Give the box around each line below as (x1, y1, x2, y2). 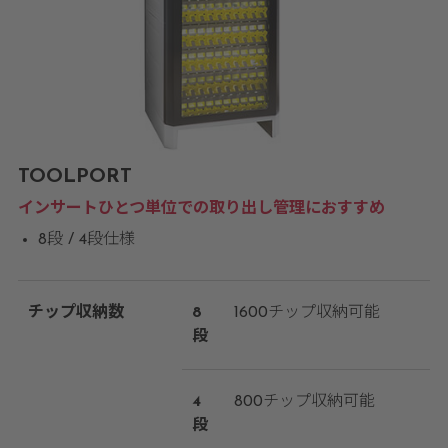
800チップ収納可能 (233, 394, 375, 411)
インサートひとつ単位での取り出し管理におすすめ (17, 201, 385, 218)
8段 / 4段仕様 (37, 232, 135, 249)
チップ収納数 (27, 305, 124, 322)
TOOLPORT (17, 167, 132, 188)
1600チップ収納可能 (233, 305, 380, 322)
